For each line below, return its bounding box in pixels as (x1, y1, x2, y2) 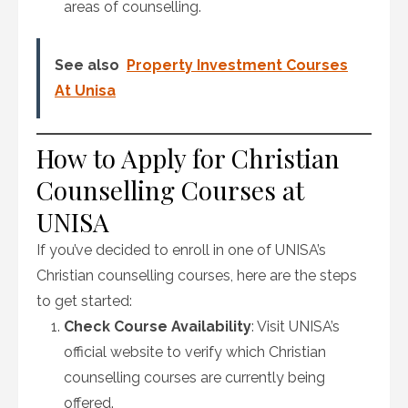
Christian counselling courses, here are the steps (36, 267, 357, 284)
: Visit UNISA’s (251, 318, 340, 335)
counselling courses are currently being (64, 369, 325, 386)
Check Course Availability (64, 318, 251, 335)
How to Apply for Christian (36, 141, 340, 175)
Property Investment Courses (127, 56, 348, 74)
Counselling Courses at (36, 173, 304, 207)
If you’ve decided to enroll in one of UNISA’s (36, 241, 326, 259)
